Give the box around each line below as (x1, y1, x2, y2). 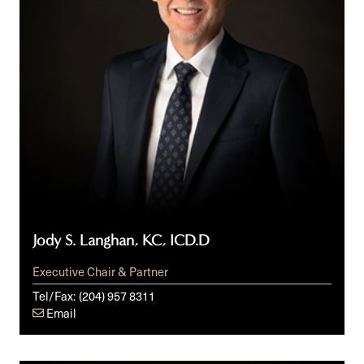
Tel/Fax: (32, 286, 76, 305)
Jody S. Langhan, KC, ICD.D (32, 232, 209, 250)
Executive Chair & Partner (32, 262, 168, 280)
